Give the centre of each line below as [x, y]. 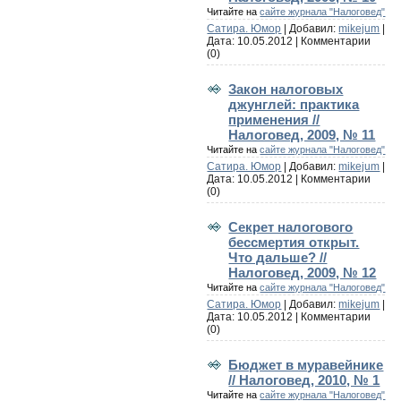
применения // [274, 119]
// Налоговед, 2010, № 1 [304, 380]
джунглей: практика [294, 104]
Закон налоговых [286, 89]
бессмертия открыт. [294, 242]
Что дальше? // [278, 257]
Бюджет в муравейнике [306, 364]
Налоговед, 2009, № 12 [303, 272]
